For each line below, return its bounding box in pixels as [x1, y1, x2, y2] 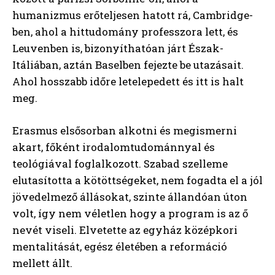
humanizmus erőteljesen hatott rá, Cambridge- [12, 7, 253, 22]
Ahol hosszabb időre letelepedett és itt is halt [12, 74, 244, 88]
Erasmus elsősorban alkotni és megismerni [12, 123, 237, 137]
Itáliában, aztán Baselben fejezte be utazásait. [12, 57, 244, 72]
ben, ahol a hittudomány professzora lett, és [12, 24, 238, 39]
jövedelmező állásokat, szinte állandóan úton [12, 189, 247, 204]
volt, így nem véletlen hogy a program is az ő [12, 206, 248, 220]
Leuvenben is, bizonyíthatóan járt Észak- [12, 41, 223, 55]
